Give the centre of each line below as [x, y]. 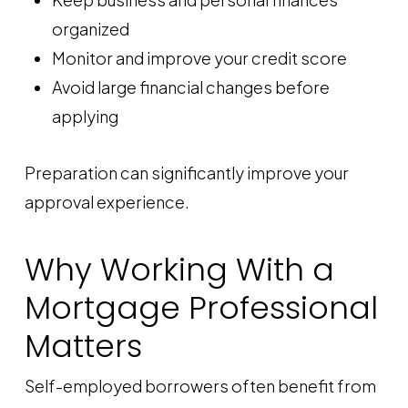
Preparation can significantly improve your [186, 173]
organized [90, 29]
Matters [83, 346]
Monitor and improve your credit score [199, 58]
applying [85, 116]
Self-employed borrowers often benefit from [200, 386]
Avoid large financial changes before [190, 87]
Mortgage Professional [201, 308]
